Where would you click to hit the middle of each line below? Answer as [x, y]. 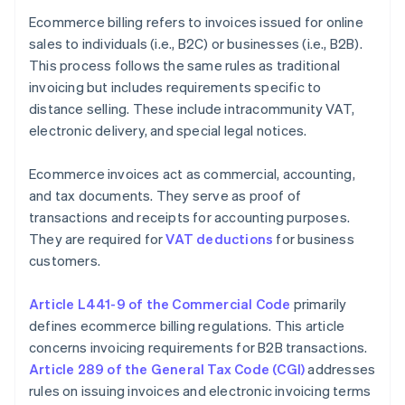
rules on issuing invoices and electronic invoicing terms [200, 391]
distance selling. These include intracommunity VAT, [192, 109]
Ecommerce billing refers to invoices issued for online [196, 22]
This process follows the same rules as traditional [185, 66]
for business [314, 239]
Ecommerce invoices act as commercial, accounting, [192, 174]
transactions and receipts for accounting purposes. [190, 217]
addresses [340, 369]
